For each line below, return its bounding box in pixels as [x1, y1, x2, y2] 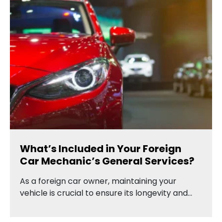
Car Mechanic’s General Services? [20, 154, 194, 168]
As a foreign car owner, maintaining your [20, 175, 176, 187]
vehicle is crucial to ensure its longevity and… [20, 187, 192, 199]
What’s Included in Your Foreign [20, 141, 181, 156]
